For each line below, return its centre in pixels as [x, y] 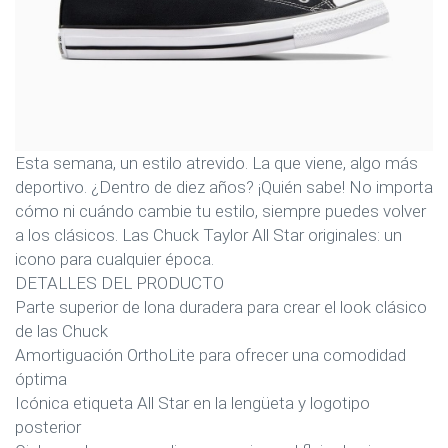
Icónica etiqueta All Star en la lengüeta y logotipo [192, 403]
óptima [41, 379]
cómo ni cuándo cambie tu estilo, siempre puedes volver [220, 211]
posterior [48, 427]
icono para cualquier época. [114, 259]
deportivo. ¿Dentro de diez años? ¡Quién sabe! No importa [224, 187]
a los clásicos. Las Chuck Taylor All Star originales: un [208, 235]
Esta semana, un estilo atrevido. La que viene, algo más [216, 163]
